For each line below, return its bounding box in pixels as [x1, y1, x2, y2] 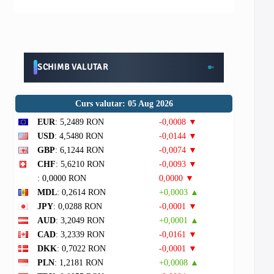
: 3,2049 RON [56, 216, 105, 225]
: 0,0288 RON [53, 202, 102, 211]
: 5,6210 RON [56, 160, 105, 169]
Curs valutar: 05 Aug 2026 [75, 99, 173, 108]
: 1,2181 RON [54, 258, 103, 267]
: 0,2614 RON [57, 188, 106, 197]
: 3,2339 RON [56, 230, 105, 239]
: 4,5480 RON [54, 131, 103, 141]
